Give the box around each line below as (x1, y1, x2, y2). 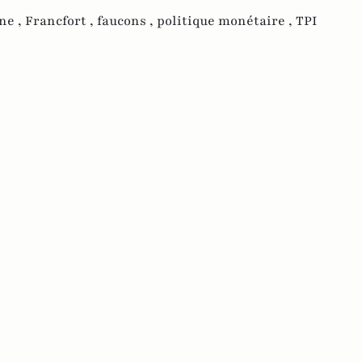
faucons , (97, 12, 157, 31)
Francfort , (25, 12, 97, 31)
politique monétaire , (157, 12, 296, 31)
